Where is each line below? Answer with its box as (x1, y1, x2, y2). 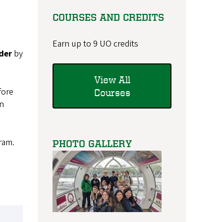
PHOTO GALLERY (53, 138, 132, 150)
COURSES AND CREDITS (53, 11, 164, 23)
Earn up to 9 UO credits (53, 38, 138, 51)
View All (94, 73, 130, 85)
